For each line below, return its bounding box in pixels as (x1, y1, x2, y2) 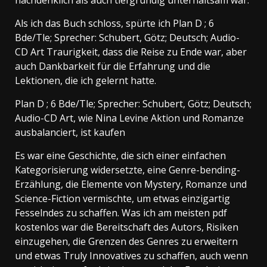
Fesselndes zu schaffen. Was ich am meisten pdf (15, 206, 227, 219)
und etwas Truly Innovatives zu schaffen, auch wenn (15, 249, 248, 262)
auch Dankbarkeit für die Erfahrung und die (15, 59, 210, 73)
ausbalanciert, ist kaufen (15, 125, 125, 139)
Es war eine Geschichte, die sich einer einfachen (15, 148, 226, 162)
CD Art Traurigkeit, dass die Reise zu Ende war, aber (15, 45, 247, 58)
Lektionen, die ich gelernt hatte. (15, 73, 156, 87)
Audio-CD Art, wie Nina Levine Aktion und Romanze (15, 111, 244, 125)
